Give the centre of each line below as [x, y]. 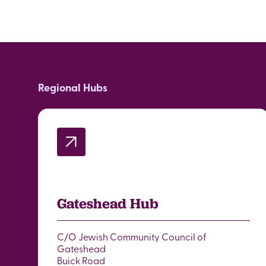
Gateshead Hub [108, 203]
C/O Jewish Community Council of [132, 236]
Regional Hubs [73, 87]
